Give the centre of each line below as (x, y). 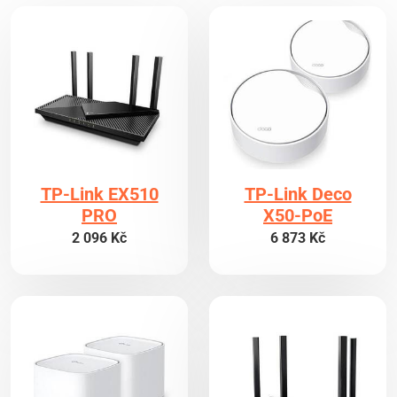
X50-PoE (298, 215)
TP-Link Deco (298, 194)
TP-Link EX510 (99, 194)
